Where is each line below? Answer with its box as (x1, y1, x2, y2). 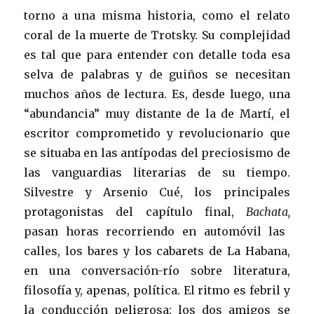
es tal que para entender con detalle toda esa (24, 48, 290, 62)
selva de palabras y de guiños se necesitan (24, 67, 290, 81)
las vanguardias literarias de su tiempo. (24, 165, 290, 179)
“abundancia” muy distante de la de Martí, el (24, 107, 290, 121)
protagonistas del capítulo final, (24, 205, 246, 219)
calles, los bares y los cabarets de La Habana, (24, 244, 290, 258)
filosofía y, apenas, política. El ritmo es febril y (24, 283, 290, 297)
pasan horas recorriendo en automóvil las (24, 224, 286, 238)
